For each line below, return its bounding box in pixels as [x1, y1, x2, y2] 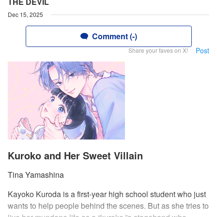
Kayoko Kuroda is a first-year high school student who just [8, 188, 206, 200]
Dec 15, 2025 [8, 10, 43, 18]
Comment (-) [92, 31, 137, 42]
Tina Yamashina [8, 169, 64, 181]
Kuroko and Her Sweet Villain [8, 148, 143, 163]
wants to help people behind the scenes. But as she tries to [8, 200, 209, 212]
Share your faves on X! [128, 46, 188, 54]
